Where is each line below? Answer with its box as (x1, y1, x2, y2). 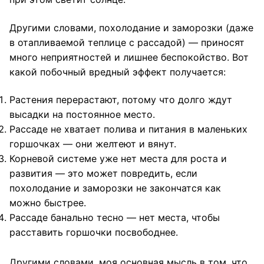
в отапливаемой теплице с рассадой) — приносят (9, 36, 245, 48)
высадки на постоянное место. (9, 108, 155, 121)
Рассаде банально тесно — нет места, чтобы (9, 212, 220, 224)
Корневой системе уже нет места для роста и (9, 153, 227, 165)
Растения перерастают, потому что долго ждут (9, 94, 232, 106)
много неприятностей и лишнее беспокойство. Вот (9, 51, 249, 63)
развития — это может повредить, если (9, 167, 197, 180)
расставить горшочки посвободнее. (9, 226, 178, 239)
